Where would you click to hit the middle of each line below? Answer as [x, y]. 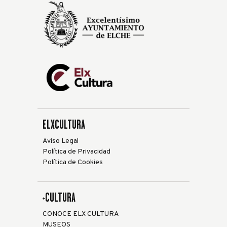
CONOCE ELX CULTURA [81, 214]
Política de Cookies [73, 162]
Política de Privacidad [77, 152]
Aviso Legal [61, 141]
